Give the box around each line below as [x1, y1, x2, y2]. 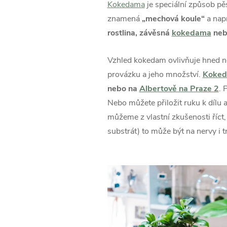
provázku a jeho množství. [107, 68, 203, 80]
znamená [107, 13, 142, 24]
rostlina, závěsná [107, 27, 172, 39]
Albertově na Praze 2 [139, 83, 219, 94]
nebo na [107, 83, 139, 94]
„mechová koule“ [141, 13, 205, 24]
